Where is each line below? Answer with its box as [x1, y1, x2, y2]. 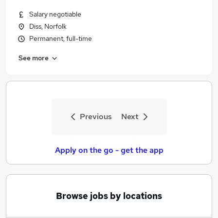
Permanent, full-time [29, 34, 92, 43]
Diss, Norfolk [29, 22, 67, 31]
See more [18, 53, 49, 62]
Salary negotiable [29, 10, 81, 18]
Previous [79, 111, 112, 122]
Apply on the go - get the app [54, 145, 163, 155]
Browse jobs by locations [56, 190, 162, 201]
